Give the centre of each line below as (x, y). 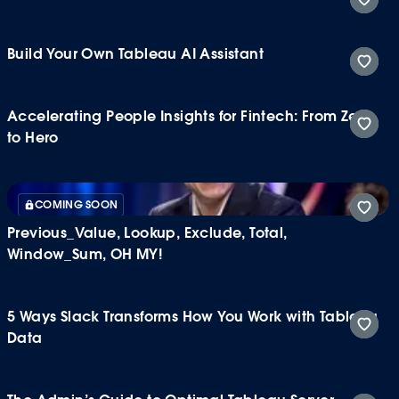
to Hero (33, 137)
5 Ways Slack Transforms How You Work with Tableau (193, 316)
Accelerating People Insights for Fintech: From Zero (190, 116)
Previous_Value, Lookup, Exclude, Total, (147, 232)
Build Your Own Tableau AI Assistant (135, 53)
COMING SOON (77, 204)
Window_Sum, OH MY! (85, 254)
